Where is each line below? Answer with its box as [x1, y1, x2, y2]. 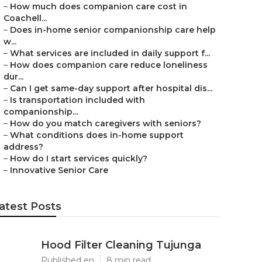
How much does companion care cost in [10, 1, 187, 12]
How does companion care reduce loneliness [10, 60, 208, 70]
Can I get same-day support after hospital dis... [10, 83, 212, 94]
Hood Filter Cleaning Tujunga [41, 239, 201, 251]
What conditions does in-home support [10, 130, 184, 140]
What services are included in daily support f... [10, 48, 210, 58]
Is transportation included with [10, 95, 145, 105]
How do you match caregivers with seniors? [10, 118, 201, 129]
